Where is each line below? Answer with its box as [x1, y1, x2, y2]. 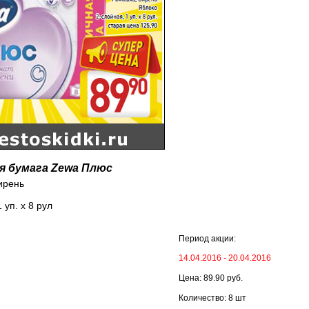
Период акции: [179, 234, 236, 243]
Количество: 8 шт [179, 293, 246, 303]
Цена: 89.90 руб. [179, 273, 243, 283]
